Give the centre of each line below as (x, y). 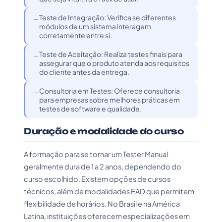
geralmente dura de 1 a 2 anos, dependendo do (103, 166)
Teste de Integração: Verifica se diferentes (108, 17)
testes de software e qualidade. (90, 109)
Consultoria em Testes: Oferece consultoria (110, 91)
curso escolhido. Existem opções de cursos (97, 179)
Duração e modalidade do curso (104, 131)
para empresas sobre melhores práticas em (110, 100)
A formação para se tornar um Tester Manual (96, 154)
